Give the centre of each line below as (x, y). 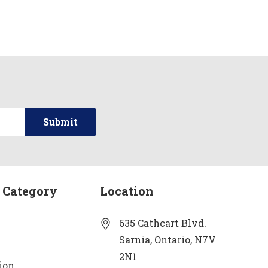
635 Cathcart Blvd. (163, 223)
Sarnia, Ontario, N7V (168, 240)
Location (127, 191)
